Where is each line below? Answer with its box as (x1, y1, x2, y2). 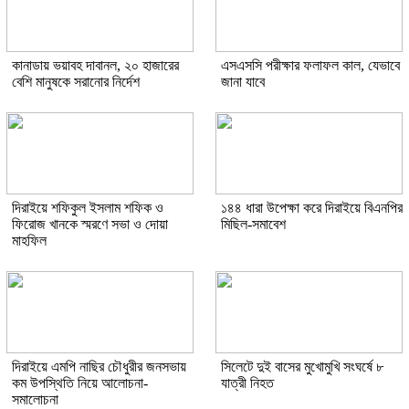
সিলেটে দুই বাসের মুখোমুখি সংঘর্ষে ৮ (221, 359, 383, 375)
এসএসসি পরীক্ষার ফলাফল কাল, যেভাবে (221, 58, 400, 74)
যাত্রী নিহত (221, 375, 274, 392)
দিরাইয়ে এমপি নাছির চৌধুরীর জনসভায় (12, 359, 186, 375)
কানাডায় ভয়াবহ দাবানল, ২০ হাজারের (12, 58, 179, 74)
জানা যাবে (221, 74, 265, 90)
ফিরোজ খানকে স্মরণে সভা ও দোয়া (12, 216, 168, 233)
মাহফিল (12, 233, 47, 249)
